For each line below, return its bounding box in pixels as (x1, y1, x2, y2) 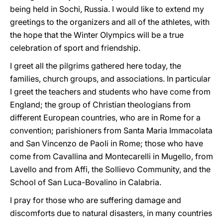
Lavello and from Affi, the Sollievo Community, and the (10, 164, 211, 174)
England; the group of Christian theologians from (10, 100, 191, 110)
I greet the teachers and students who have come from (10, 87, 211, 97)
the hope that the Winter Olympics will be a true (10, 30, 184, 40)
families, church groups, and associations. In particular (10, 74, 211, 84)
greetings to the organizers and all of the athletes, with (10, 17, 210, 27)
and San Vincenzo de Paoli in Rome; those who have (10, 138, 203, 148)
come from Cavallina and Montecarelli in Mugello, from (10, 151, 213, 161)
